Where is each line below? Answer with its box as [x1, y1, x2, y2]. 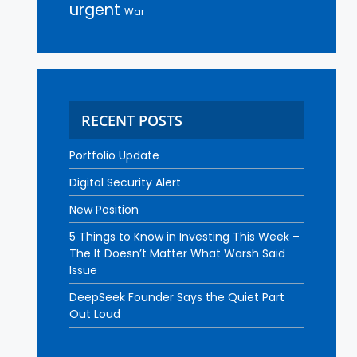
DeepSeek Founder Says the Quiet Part [69, 289, 284, 305]
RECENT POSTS [81, 111, 182, 130]
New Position [69, 202, 139, 218]
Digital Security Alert [69, 175, 181, 190]
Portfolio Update [69, 147, 159, 163]
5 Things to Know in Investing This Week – [69, 229, 300, 245]
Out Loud [69, 306, 120, 322]
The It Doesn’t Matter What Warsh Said [69, 245, 285, 261]
